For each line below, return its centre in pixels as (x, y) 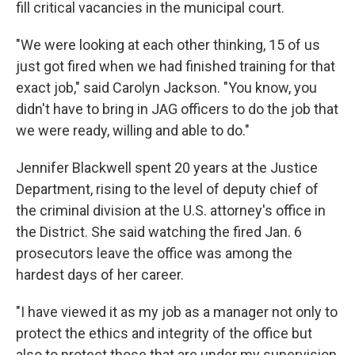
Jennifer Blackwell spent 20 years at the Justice (167, 168)
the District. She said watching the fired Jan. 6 (159, 232)
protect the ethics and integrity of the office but (164, 333)
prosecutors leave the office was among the (154, 253)
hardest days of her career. (100, 275)
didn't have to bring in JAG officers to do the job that (177, 109)
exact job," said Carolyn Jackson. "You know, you (166, 88)
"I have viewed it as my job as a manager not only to (177, 312)
